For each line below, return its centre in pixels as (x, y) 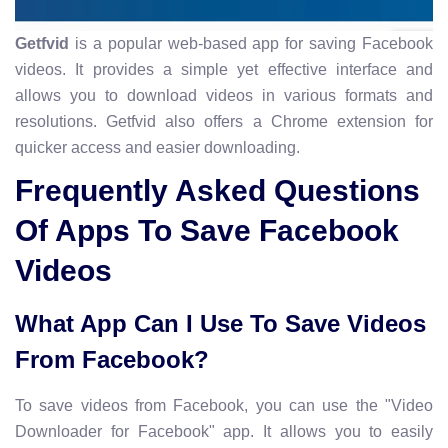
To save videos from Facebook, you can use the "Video (224, 405)
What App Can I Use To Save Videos (220, 323)
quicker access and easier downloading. (157, 147)
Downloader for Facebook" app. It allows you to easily (224, 431)
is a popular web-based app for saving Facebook (251, 43)
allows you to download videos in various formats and (224, 95)
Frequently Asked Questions (217, 190)
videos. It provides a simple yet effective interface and (224, 69)
